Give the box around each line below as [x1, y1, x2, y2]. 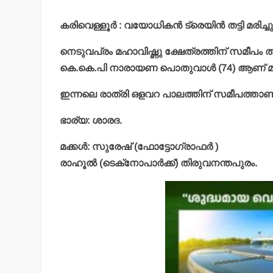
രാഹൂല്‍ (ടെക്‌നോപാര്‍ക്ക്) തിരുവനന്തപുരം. [60, 157, 258, 168]
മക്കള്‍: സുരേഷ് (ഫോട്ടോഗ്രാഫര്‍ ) [60, 141, 219, 152]
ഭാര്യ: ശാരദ [60, 115, 120, 126]
